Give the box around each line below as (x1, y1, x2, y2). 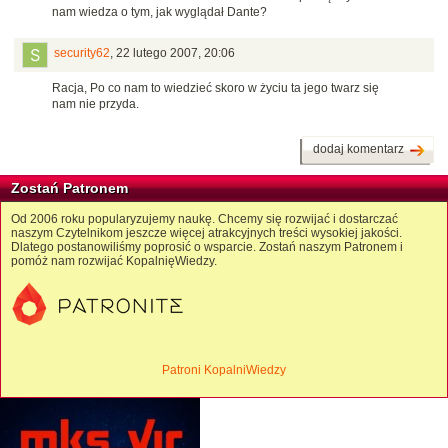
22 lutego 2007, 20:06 (116, 46, 235, 61)
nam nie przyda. (52, 97, 139, 112)
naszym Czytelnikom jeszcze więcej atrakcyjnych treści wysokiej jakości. (11, 226, 402, 241)
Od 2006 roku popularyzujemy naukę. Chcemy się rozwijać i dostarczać (11, 212, 398, 227)
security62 (54, 46, 110, 61)
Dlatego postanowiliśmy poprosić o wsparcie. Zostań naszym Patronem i (11, 240, 403, 255)
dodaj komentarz (313, 142, 404, 157)
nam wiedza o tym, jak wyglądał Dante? (52, 5, 267, 20)
